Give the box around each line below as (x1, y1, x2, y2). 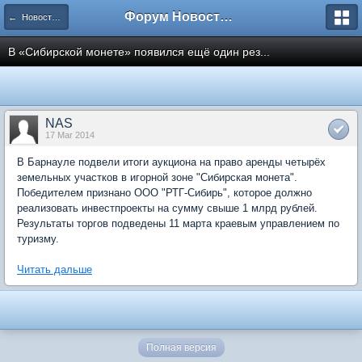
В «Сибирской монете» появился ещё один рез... (8, 45, 270, 58)
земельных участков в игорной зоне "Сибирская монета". (17, 171, 297, 183)
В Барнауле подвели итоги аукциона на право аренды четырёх (17, 156, 326, 168)
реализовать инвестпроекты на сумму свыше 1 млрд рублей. (17, 202, 318, 214)
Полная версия (145, 342, 217, 353)
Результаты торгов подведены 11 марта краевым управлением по (17, 217, 339, 229)
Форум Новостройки (220, 10, 233, 23)
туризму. (17, 233, 59, 245)
